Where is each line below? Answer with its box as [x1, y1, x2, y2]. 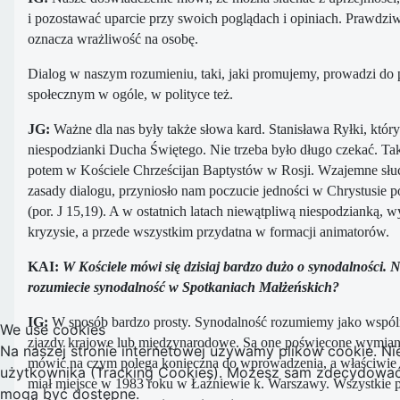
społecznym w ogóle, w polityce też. [28, 87, 233, 103]
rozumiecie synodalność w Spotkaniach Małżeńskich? [28, 279, 339, 296]
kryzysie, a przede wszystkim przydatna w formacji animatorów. [28, 224, 389, 240]
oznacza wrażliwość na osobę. [28, 31, 198, 47]
